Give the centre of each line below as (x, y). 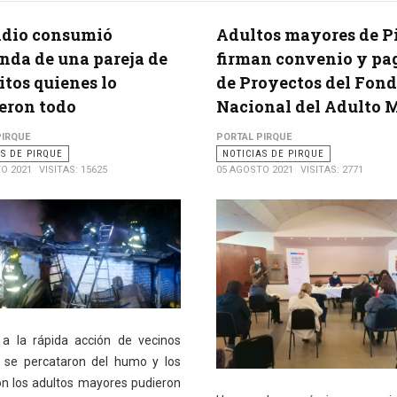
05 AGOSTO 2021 (254, 170)
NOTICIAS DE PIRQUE (273, 154)
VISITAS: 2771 (331, 170)
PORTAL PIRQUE (253, 137)
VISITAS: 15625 (73, 170)
